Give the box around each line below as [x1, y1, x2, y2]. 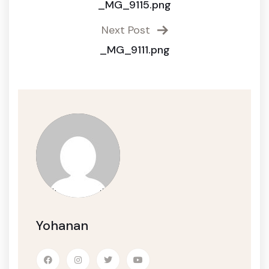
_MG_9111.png [99, 43, 170, 57]
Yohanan [36, 217, 88, 234]
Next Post [101, 23, 153, 37]
